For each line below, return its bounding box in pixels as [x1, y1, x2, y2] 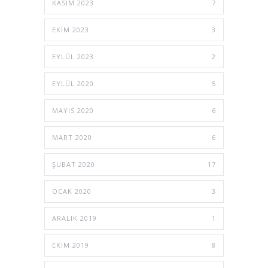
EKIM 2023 [52, 25, 89, 34]
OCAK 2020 [52, 186, 92, 196]
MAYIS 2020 [52, 105, 94, 115]
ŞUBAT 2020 [52, 159, 95, 169]
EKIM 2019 [52, 240, 89, 249]
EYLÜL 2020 [52, 78, 94, 88]
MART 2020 [52, 132, 92, 142]
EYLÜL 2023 [52, 51, 94, 61]
